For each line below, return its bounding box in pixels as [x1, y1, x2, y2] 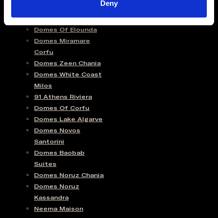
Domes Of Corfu [34, 105, 90, 111]
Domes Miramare [34, 37, 90, 44]
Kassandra [34, 194, 69, 200]
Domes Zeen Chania [34, 60, 101, 66]
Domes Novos [34, 127, 80, 133]
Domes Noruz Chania [34, 172, 104, 178]
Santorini [34, 138, 64, 145]
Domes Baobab [34, 149, 85, 156]
